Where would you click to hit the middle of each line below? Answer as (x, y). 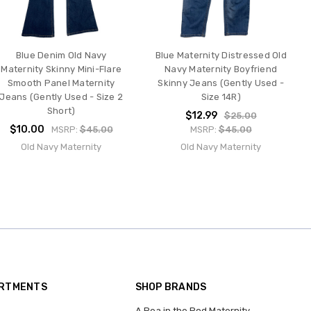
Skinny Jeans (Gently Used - (221, 83)
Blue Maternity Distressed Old (221, 55)
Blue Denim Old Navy (61, 55)
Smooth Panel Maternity (61, 83)
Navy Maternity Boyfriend (221, 69)
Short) (61, 110)
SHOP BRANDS (171, 287)
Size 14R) (221, 96)
